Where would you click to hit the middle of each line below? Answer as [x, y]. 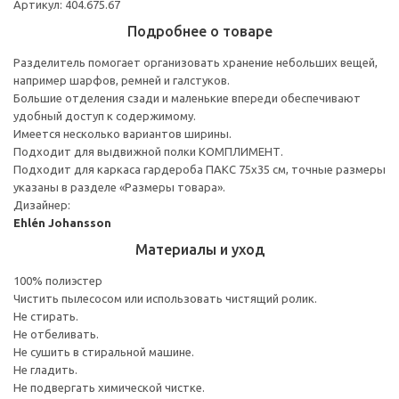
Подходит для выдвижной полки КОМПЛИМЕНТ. [148, 151]
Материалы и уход [199, 249]
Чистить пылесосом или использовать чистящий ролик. [165, 298]
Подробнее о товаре [199, 31]
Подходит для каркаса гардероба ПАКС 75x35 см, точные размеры [199, 169]
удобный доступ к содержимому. [105, 115]
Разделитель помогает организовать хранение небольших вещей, [195, 62]
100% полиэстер [58, 280]
